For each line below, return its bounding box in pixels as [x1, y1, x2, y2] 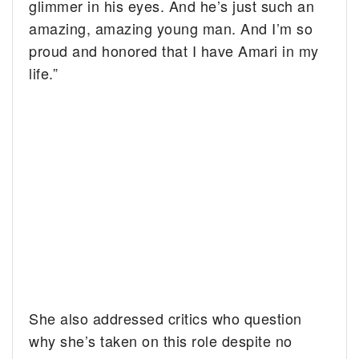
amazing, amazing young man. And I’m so [29, 17, 313, 38]
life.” [29, 62, 58, 83]
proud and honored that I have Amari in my [29, 39, 319, 61]
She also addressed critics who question [29, 307, 302, 329]
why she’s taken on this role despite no [29, 329, 292, 351]
